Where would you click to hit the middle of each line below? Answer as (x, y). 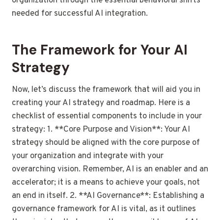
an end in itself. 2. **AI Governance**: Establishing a (108, 196)
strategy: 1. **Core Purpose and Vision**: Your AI (101, 130)
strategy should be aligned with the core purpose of (106, 143)
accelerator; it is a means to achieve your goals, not (106, 183)
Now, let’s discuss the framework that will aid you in (106, 90)
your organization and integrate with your (88, 156)
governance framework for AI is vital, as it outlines (104, 209)
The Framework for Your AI (100, 50)
